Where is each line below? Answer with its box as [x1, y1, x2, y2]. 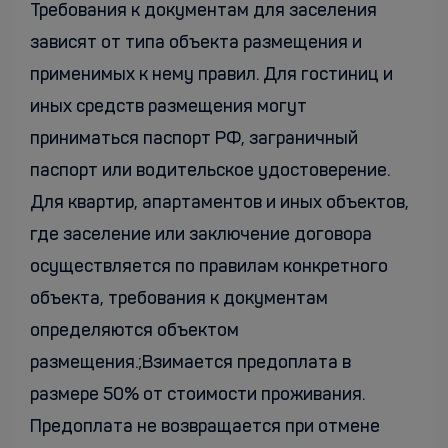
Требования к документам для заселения [30, 2, 377, 20]
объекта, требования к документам [30, 290, 328, 308]
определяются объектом [30, 322, 239, 340]
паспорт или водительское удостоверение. [30, 162, 390, 180]
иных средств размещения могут [30, 98, 307, 116]
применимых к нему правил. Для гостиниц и [30, 66, 393, 84]
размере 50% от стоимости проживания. [30, 386, 365, 404]
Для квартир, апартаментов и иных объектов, [30, 194, 409, 212]
